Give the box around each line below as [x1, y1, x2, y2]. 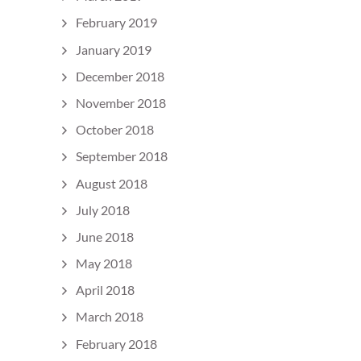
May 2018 [76, 255, 132, 272]
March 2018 [76, 309, 143, 325]
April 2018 [76, 282, 135, 298]
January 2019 [76, 41, 151, 57]
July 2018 [76, 201, 130, 218]
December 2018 [76, 68, 164, 84]
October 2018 [76, 122, 154, 138]
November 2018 [76, 94, 166, 110]
